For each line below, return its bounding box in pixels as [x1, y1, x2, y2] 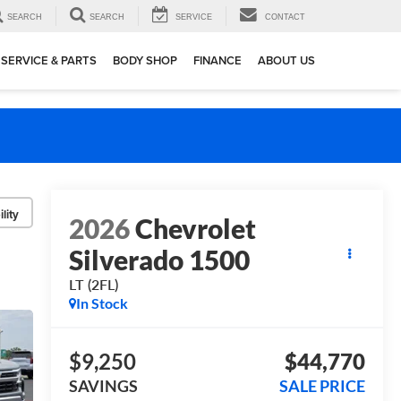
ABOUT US [258, 52, 315, 70]
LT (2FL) [68, 276, 118, 294]
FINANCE [193, 52, 242, 70]
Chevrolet [134, 212, 256, 245]
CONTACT [265, 13, 305, 22]
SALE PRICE [279, 376, 365, 397]
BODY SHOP [113, 52, 177, 70]
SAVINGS [68, 376, 138, 397]
